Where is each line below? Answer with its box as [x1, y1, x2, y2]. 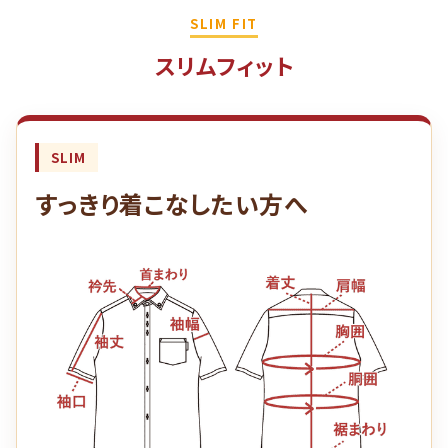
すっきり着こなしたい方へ [35, 185, 309, 221]
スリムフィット [154, 48, 294, 81]
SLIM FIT [190, 13, 258, 33]
